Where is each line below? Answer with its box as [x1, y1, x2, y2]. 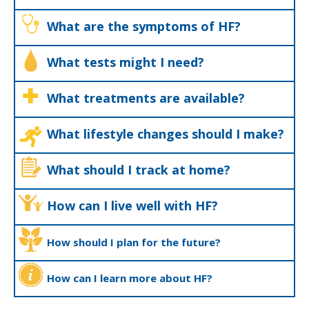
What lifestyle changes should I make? [47, 126, 284, 142]
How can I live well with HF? [47, 197, 218, 214]
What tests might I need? [47, 54, 204, 70]
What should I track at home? [47, 161, 230, 178]
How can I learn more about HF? [47, 271, 212, 285]
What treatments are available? [47, 90, 245, 106]
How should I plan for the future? [47, 235, 221, 249]
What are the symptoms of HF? [47, 18, 241, 34]
